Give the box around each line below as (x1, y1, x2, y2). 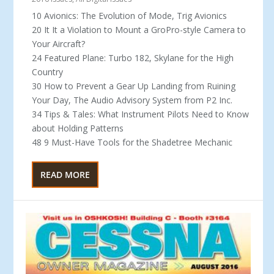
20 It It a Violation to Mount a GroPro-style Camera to (32, 23, 246, 35)
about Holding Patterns (32, 122, 124, 134)
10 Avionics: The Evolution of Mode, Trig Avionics (32, 9, 228, 21)
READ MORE (40, 168, 91, 180)
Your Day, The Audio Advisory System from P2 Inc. (32, 94, 233, 106)
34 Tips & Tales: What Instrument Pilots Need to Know (32, 108, 250, 120)
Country (32, 65, 64, 78)
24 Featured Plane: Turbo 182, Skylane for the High (32, 51, 234, 64)
